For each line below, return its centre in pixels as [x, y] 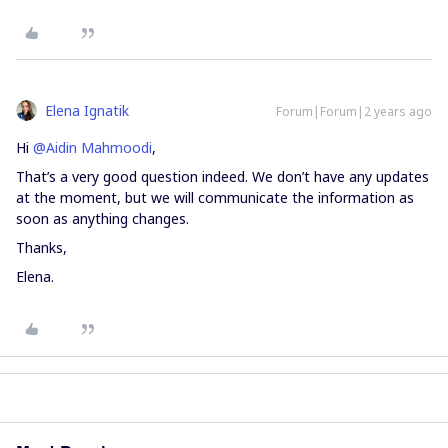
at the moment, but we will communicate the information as [215, 198]
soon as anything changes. [104, 219]
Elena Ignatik [87, 111]
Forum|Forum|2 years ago [354, 112]
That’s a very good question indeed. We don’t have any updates [222, 177]
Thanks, [41, 248]
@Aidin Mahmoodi [92, 148]
